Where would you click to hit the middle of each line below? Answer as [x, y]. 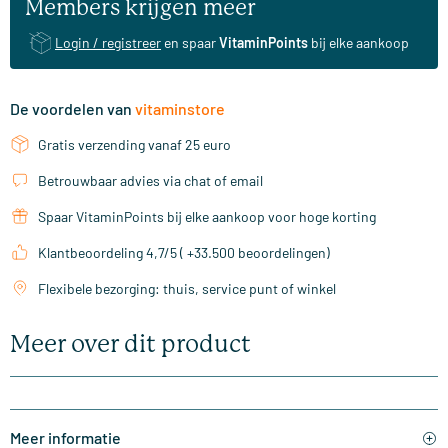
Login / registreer [108, 43]
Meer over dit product [130, 344]
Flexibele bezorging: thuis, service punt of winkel [187, 289]
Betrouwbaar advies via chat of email [150, 181]
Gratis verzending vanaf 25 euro [134, 145]
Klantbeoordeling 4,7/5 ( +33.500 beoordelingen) [184, 253]
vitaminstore [180, 109]
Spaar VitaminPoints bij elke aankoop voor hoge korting [207, 217]
